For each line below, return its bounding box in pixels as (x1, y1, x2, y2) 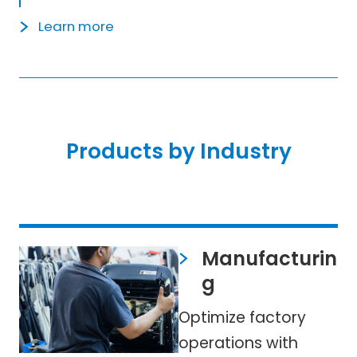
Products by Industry (65, 135, 292, 166)
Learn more (37, 17, 114, 36)
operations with (178, 332, 298, 355)
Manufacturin (201, 245, 337, 273)
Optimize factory (178, 307, 306, 329)
